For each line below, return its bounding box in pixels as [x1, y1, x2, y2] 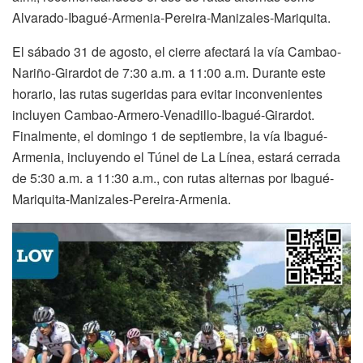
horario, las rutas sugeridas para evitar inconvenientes [12, 83, 322, 103]
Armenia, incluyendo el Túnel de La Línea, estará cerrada [12, 147, 340, 166]
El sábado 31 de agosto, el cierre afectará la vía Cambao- [12, 41, 341, 61]
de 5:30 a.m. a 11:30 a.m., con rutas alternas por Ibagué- [12, 168, 334, 187]
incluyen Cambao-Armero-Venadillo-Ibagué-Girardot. [12, 105, 314, 124]
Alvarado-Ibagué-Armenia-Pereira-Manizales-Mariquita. [12, 7, 331, 27]
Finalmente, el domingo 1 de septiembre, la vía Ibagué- [12, 126, 327, 145]
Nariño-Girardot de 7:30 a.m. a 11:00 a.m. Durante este [12, 62, 326, 82]
